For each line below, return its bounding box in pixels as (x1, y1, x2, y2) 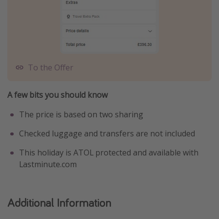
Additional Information (7, 195, 111, 210)
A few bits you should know (7, 89, 108, 101)
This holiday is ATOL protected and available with (19, 147, 198, 158)
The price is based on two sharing (19, 109, 143, 120)
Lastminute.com (19, 159, 77, 170)
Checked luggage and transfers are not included (19, 128, 195, 139)
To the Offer (28, 62, 73, 73)
